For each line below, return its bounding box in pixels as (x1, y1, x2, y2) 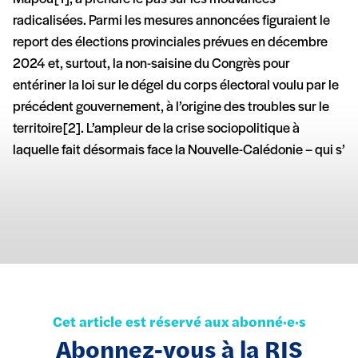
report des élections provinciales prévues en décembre (13, 34, 328, 50)
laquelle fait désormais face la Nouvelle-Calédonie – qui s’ (13, 142, 345, 158)
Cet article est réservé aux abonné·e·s (52, 315, 306, 331)
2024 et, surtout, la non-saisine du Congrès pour (13, 56, 290, 72)
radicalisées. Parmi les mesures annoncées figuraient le (13, 13, 330, 29)
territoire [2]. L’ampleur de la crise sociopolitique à (13, 121, 300, 137)
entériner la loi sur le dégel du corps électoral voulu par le (13, 78, 339, 93)
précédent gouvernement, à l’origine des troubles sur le (13, 99, 329, 115)
